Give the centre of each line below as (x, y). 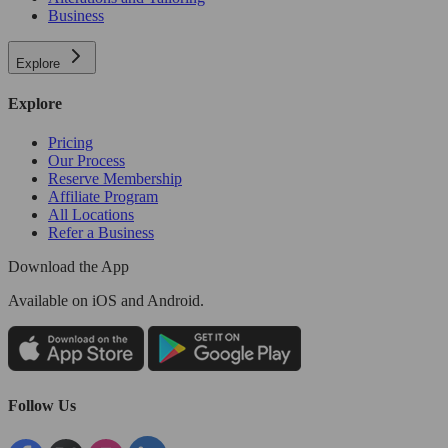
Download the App (68, 267)
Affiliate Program (103, 197)
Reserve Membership (115, 179)
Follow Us (42, 405)
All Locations (91, 215)
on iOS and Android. (136, 301)
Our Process (86, 161)
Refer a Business (101, 233)
